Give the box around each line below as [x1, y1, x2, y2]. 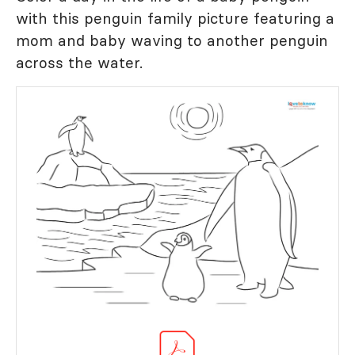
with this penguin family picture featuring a [16, 8, 334, 28]
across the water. [16, 52, 143, 72]
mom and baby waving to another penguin [16, 30, 328, 50]
